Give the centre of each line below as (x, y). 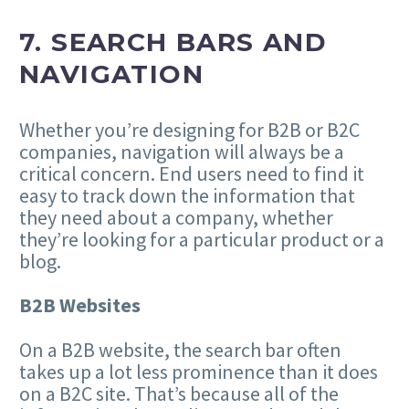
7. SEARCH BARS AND (173, 42)
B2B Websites (80, 305)
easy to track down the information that (187, 196)
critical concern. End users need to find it (192, 174)
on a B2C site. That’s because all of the (179, 393)
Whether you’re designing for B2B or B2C (189, 130)
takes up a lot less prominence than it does (199, 371)
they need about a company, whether (176, 218)
